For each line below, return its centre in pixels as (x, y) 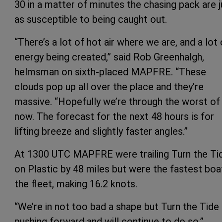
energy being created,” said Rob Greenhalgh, (109, 57)
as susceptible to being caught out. (91, 19)
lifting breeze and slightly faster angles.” (102, 131)
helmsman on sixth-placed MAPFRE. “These (110, 72)
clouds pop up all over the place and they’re (109, 86)
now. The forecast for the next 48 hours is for (114, 116)
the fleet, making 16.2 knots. (76, 184)
